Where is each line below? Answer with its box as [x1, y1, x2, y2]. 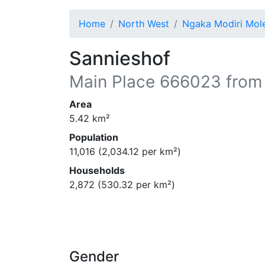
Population [69, 131, 118, 143]
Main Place [69, 72, 155, 92]
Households [69, 164, 125, 176]
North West [118, 18, 169, 30]
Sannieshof [69, 47, 170, 70]
